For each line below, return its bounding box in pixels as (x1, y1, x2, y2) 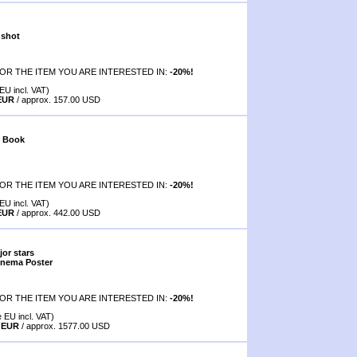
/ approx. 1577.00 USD (19, 320, 110, 331)
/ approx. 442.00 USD (14, 207, 100, 218)
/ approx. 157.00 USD (14, 94, 100, 104)
